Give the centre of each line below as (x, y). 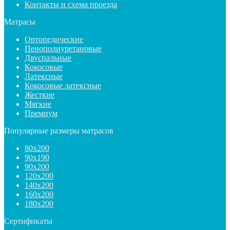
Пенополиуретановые (63, 48)
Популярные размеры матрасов (59, 130)
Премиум (41, 113)
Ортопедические (54, 39)
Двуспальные (48, 57)
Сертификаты (28, 221)
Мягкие (38, 104)
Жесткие (40, 94)
